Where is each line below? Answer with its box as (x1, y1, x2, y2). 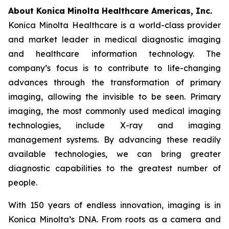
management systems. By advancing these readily (8, 134, 221, 145)
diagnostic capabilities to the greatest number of (8, 163, 221, 173)
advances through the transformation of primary (8, 77, 221, 87)
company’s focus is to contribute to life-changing (8, 63, 221, 73)
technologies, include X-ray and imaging (8, 120, 221, 130)
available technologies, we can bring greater (8, 149, 221, 159)
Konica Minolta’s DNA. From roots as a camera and (8, 214, 221, 224)
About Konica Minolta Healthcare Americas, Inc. (8, 6, 212, 16)
